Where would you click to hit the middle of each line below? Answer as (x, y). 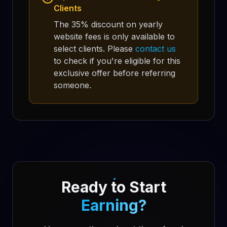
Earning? (113, 205)
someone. (72, 85)
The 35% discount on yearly (108, 24)
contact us (156, 49)
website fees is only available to (114, 36)
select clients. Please (94, 49)
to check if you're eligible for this (117, 61)
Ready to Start (113, 187)
